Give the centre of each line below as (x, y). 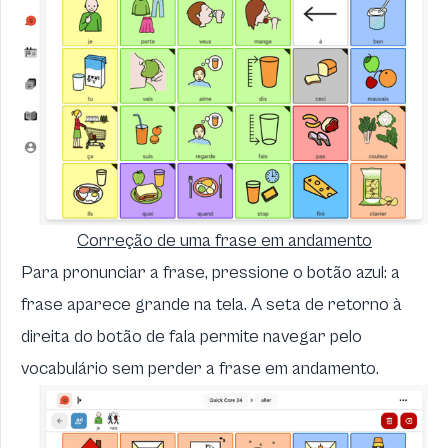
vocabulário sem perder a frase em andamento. (200, 369)
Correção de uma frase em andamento (224, 241)
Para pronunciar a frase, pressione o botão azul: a (210, 273)
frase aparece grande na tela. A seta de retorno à (211, 305)
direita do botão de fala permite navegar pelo (191, 337)
